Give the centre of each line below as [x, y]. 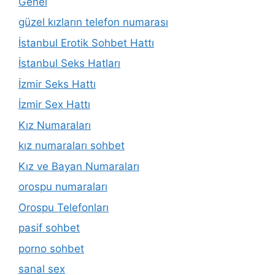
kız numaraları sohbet [72, 145]
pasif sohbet [49, 228]
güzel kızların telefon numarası [93, 22]
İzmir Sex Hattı [54, 104]
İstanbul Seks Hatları [69, 63]
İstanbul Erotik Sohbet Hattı [86, 43]
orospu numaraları [63, 187]
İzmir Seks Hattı [57, 84]
